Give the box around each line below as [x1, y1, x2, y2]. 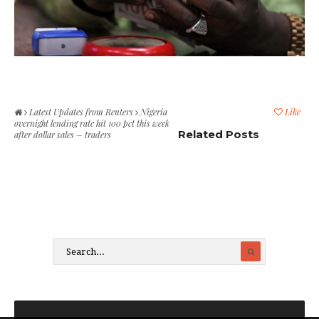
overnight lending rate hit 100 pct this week [14, 117, 169, 130]
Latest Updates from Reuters [29, 106, 133, 118]
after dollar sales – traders [14, 129, 111, 141]
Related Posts [178, 127, 260, 142]
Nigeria [138, 106, 167, 118]
